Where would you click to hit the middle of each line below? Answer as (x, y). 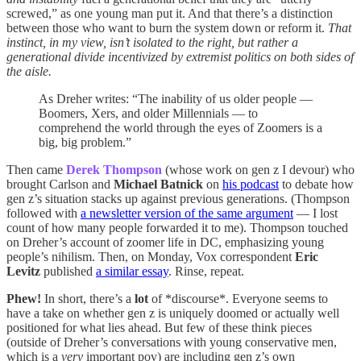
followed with (44, 213)
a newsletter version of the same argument (187, 213)
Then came (36, 169)
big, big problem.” (85, 142)
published (68, 271)
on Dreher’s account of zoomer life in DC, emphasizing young (165, 242)
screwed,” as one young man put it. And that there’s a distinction (170, 13)
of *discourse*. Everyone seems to (238, 298)
